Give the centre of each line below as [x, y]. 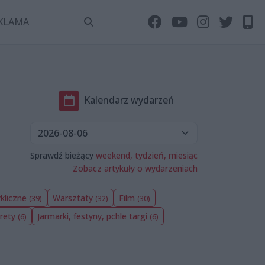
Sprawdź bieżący [63, 155]
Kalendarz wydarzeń [129, 100]
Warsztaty [74, 198]
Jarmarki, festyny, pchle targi [93, 216]
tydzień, [151, 155]
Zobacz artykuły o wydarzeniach [135, 168]
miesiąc [183, 155]
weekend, [114, 155]
